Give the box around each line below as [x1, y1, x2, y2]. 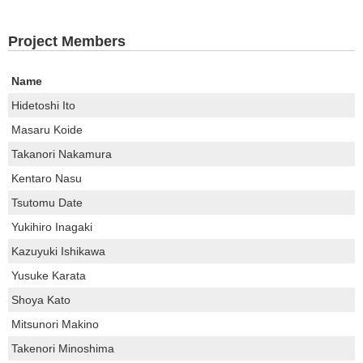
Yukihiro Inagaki [11, 220, 92, 233]
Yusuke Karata [11, 269, 86, 282]
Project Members [8, 33, 126, 49]
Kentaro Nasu [11, 172, 82, 185]
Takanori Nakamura [11, 147, 112, 160]
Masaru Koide [11, 123, 83, 136]
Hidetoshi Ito [11, 99, 75, 112]
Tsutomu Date [11, 196, 83, 209]
